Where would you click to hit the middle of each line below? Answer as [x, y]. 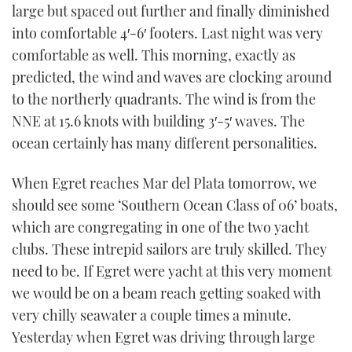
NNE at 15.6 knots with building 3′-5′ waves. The [158, 121]
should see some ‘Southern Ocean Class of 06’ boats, [175, 205]
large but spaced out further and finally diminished [170, 11]
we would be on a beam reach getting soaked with [167, 293]
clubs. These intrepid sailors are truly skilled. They [169, 249]
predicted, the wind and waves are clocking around [172, 77]
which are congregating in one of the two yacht [160, 227]
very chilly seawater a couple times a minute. [152, 315]
